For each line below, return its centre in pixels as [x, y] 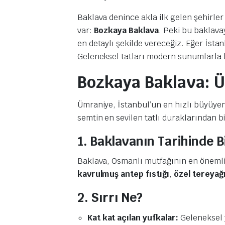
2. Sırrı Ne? [110, 197]
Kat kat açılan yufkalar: [133, 217]
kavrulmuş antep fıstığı [123, 174]
